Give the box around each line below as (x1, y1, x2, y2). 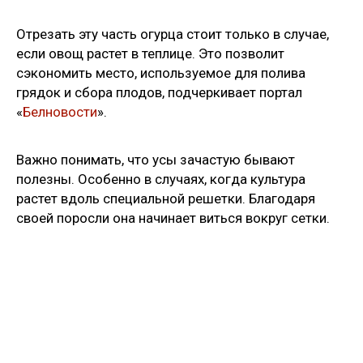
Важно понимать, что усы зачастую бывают (16, 151, 295, 168)
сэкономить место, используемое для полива (16, 64, 305, 81)
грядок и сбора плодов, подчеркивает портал (16, 83, 302, 100)
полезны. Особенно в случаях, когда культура (16, 170, 305, 187)
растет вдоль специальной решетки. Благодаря (16, 190, 315, 207)
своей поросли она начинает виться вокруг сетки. (16, 209, 330, 226)
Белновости (23, 103, 97, 120)
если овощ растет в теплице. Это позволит (16, 45, 284, 62)
